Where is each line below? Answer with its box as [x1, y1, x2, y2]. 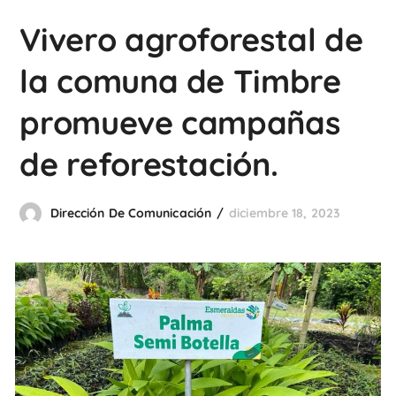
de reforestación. [19, 144, 278, 184]
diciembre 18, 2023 [229, 205, 340, 221]
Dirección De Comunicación [49, 205, 212, 221]
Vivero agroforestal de [19, 19, 363, 59]
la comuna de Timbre [19, 61, 341, 101]
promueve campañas [19, 103, 340, 142]
